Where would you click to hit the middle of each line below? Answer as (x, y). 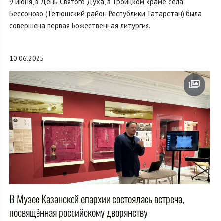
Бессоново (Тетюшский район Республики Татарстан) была (106, 13)
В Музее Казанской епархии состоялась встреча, (97, 199)
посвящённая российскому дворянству (78, 212)
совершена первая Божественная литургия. (80, 25)
